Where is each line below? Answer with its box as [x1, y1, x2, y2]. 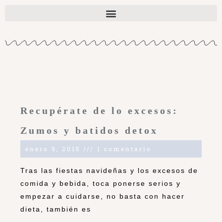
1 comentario [94, 145, 152, 153]
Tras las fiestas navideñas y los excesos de [20, 166, 198, 175]
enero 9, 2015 [25, 145, 83, 153]
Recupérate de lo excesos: [20, 105, 178, 116]
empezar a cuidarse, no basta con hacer [20, 192, 185, 201]
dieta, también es [20, 205, 91, 214]
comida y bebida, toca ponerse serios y [20, 179, 181, 188]
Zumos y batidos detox [20, 125, 158, 136]
